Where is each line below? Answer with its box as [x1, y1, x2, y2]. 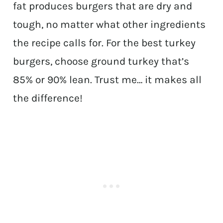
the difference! [13, 92, 83, 105]
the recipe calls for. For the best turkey [13, 37, 196, 49]
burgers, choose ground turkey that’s [13, 55, 190, 68]
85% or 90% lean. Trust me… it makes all [13, 74, 202, 86]
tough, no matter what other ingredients [13, 18, 206, 31]
